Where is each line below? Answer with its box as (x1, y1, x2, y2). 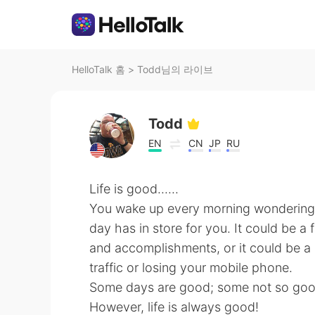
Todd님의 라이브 (137, 63, 213, 75)
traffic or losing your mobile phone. (89, 260, 292, 275)
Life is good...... (89, 181, 179, 196)
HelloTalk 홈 (72, 63, 125, 75)
